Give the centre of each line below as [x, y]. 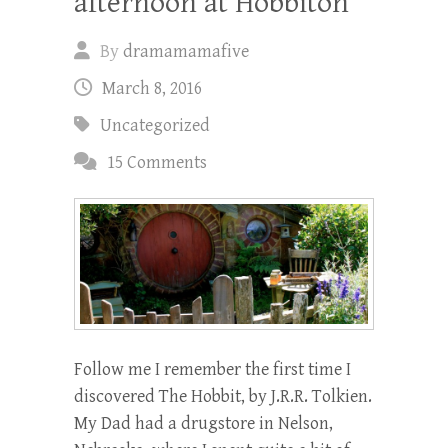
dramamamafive [186, 52]
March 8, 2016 [152, 89]
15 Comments [157, 163]
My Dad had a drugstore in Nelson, [203, 423]
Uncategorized [155, 126]
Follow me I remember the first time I [212, 369]
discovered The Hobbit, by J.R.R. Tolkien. [223, 396]
